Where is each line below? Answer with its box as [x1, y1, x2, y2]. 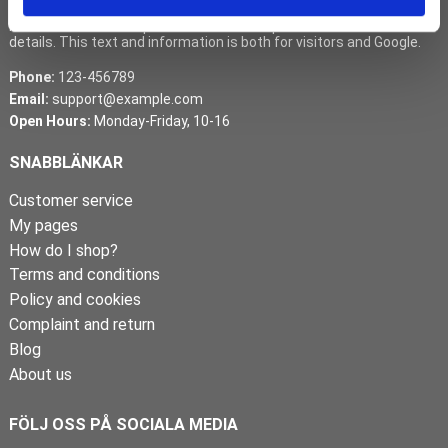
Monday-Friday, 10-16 [90, 113, 230, 129]
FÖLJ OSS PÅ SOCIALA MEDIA [8, 415, 238, 435]
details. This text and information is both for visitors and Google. [8, 34, 421, 50]
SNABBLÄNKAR [8, 153, 123, 172]
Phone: [8, 69, 55, 85]
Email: [8, 91, 49, 107]
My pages [8, 215, 78, 235]
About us [8, 364, 72, 384]
